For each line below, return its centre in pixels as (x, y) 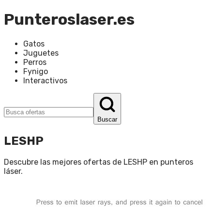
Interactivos (45, 80)
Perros (35, 62)
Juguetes (41, 53)
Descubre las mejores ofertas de (64, 162)
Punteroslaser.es (69, 20)
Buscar (107, 119)
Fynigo (36, 71)
